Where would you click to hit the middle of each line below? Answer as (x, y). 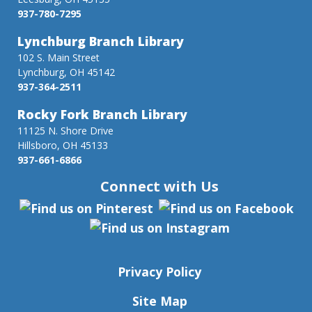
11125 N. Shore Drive (65, 130)
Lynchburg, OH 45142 (66, 72)
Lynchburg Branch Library (101, 41)
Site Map (159, 301)
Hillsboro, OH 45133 (63, 145)
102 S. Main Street (58, 57)
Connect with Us (159, 186)
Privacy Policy (159, 272)
